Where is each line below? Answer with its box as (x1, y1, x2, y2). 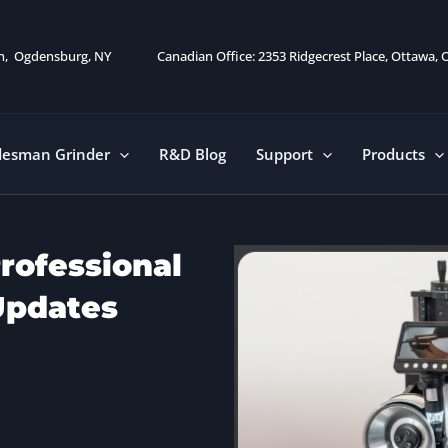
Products (362, 143, 425, 164)
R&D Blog (159, 143, 226, 164)
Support (256, 143, 313, 164)
